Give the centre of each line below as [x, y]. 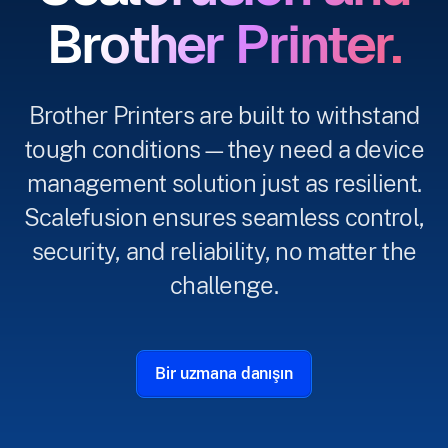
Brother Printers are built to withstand [224, 115]
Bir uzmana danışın [224, 373]
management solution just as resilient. [224, 183]
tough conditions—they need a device [224, 149]
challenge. [224, 285]
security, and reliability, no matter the [224, 251]
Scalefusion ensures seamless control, [224, 217]
